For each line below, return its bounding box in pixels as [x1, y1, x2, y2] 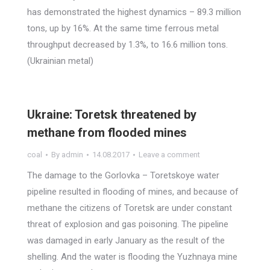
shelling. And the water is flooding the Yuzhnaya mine [27, 251, 237, 262]
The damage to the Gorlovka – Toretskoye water [27, 170, 219, 181]
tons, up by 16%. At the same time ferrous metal [27, 23, 219, 34]
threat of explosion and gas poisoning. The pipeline [27, 219, 228, 230]
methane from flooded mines [27, 125, 187, 140]
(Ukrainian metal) [27, 55, 93, 66]
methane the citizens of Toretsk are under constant [27, 202, 232, 213]
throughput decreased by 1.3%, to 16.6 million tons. [27, 39, 228, 50]
